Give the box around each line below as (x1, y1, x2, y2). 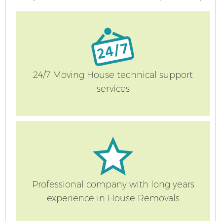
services (96, 83, 130, 95)
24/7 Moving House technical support (33, 70, 193, 81)
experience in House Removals (46, 193, 180, 204)
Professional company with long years (32, 179, 194, 190)
